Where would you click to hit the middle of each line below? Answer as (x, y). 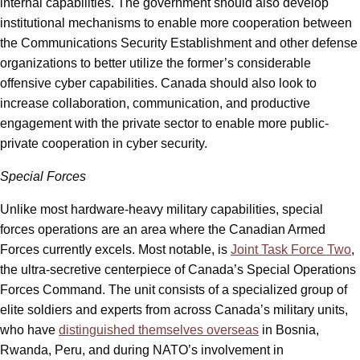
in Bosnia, (289, 329)
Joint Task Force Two (291, 249)
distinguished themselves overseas (159, 329)
